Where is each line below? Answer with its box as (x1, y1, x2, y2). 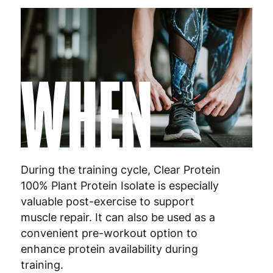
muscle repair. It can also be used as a (20, 210, 215, 224)
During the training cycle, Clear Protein (20, 163, 221, 176)
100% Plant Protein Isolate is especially (20, 179, 219, 192)
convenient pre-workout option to (20, 226, 197, 239)
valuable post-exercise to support (20, 194, 194, 208)
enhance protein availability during (20, 242, 198, 255)
